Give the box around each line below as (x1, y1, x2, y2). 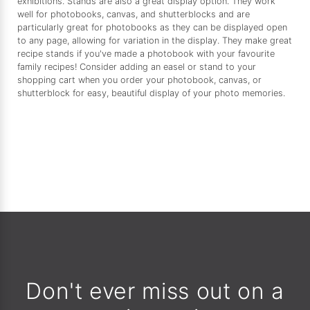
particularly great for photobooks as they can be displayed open (17, 22, 287, 33)
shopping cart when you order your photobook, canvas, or (17, 75, 262, 86)
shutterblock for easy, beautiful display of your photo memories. (17, 88, 285, 99)
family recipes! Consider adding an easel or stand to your (17, 62, 256, 73)
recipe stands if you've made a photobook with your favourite (17, 48, 275, 60)
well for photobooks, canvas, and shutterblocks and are (17, 9, 250, 20)
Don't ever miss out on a (26, 277, 284, 305)
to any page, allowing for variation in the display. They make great (17, 35, 292, 46)
